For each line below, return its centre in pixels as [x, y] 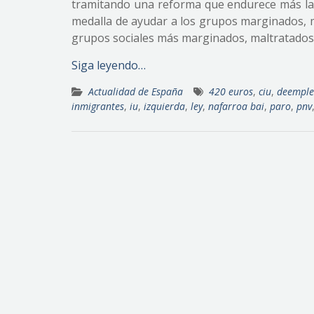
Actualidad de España [136, 91]
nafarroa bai [236, 106]
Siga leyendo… [109, 65]
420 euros [231, 91]
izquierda [164, 106]
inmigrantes [98, 106]
